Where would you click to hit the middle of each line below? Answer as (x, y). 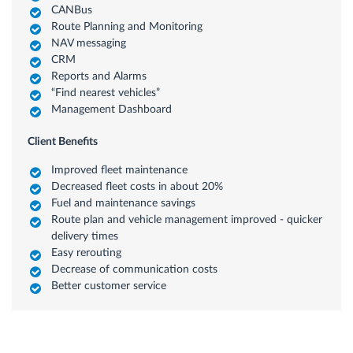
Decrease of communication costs (134, 269)
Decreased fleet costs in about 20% (137, 187)
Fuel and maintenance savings (123, 203)
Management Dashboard (111, 110)
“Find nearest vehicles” (106, 93)
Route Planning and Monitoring (127, 27)
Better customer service (109, 286)
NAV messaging (89, 43)
